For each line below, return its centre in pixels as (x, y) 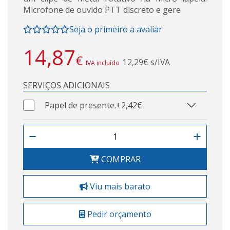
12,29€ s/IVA (146, 62)
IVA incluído (103, 63)
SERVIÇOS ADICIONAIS (66, 85)
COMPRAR (120, 159)
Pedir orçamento (118, 214)
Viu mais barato (119, 186)
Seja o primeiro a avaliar (116, 29)
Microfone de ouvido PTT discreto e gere (102, 9)
